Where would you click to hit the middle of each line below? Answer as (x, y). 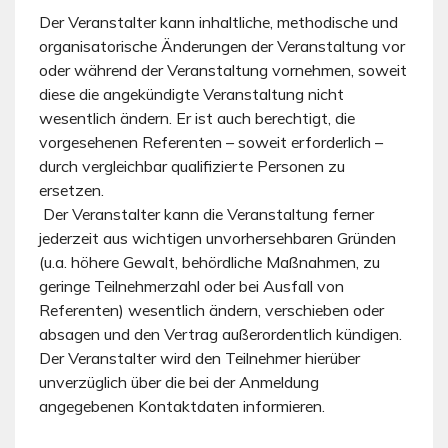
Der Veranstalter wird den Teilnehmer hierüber (199, 357)
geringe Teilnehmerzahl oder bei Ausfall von (191, 285)
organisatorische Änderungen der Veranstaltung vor (222, 45)
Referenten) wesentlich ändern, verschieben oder (211, 309)
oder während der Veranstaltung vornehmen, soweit (223, 69)
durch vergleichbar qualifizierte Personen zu (192, 165)
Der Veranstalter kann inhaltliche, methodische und (218, 21)
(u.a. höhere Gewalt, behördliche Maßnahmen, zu (209, 261)
